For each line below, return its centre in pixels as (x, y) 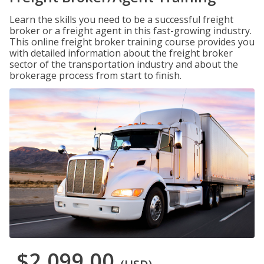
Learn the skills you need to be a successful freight (121, 19)
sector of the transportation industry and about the (124, 64)
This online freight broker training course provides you (132, 42)
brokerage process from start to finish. (95, 75)
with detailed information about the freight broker (121, 53)
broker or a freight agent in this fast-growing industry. (131, 31)
